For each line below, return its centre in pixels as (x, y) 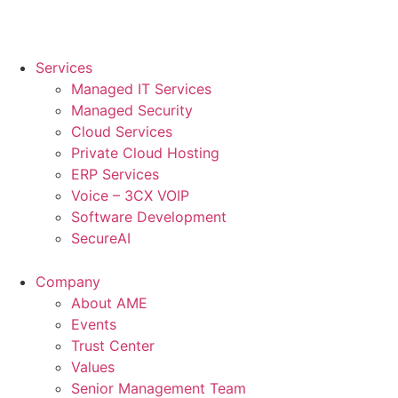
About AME (109, 303)
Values (93, 367)
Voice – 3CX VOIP (130, 196)
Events (94, 325)
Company (68, 282)
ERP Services (115, 175)
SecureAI (101, 239)
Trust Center (113, 346)
